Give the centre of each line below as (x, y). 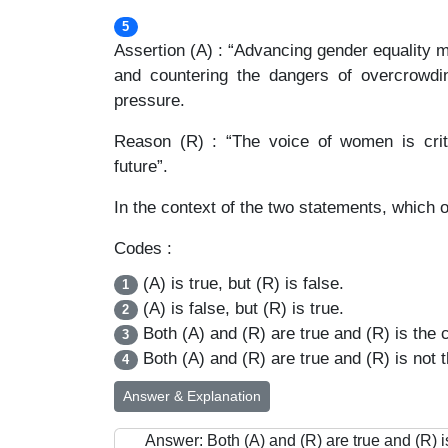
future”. (141, 166)
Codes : (143, 248)
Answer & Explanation (192, 396)
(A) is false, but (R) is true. (240, 308)
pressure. (149, 100)
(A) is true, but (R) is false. (240, 283)
